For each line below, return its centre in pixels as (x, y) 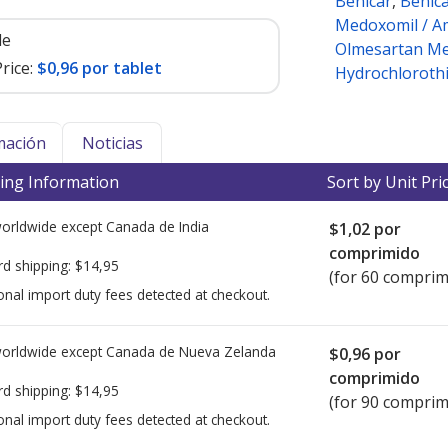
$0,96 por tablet (99, 68)
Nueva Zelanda (227, 351)
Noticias (112, 143)
